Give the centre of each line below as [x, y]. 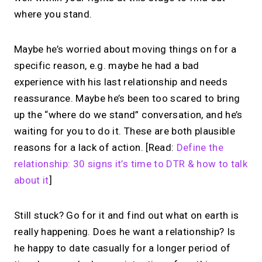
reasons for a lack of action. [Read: [95, 148]
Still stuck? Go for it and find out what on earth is [127, 216]
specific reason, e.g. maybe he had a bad [107, 66]
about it [32, 180]
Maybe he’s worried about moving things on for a [125, 49]
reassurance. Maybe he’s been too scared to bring [127, 99]
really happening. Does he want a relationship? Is [125, 232]
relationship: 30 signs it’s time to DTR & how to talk [131, 164]
